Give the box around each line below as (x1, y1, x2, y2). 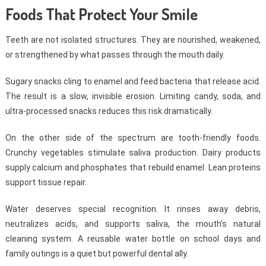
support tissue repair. (5, 178, 87, 188)
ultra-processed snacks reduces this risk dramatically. (5, 106, 213, 116)
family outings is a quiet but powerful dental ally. (5, 249, 188, 259)
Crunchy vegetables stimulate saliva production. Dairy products (5, 148, 261, 158)
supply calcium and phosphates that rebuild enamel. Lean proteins (5, 163, 261, 173)
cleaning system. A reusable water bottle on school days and (5, 234, 261, 244)
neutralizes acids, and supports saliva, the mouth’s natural (5, 219, 261, 229)
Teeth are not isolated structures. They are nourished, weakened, (5, 35, 261, 45)
